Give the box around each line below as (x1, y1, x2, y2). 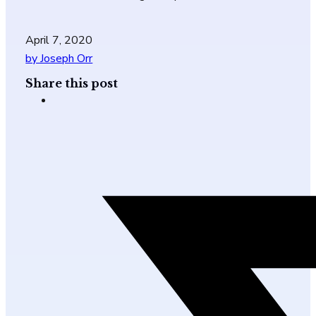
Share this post (25, 75, 119, 90)
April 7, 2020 (25, 32, 93, 49)
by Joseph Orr (25, 51, 93, 67)
